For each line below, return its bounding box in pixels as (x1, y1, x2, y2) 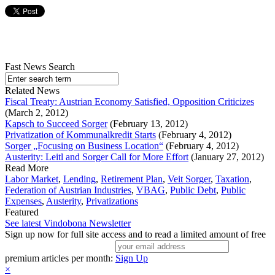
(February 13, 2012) (107, 118, 188, 130)
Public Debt (170, 185, 216, 196)
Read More (5, 163, 48, 174)
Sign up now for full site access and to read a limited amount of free (5, 229, 266, 240)
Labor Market (5, 174, 58, 185)
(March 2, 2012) (5, 107, 68, 118)
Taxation (215, 174, 249, 185)
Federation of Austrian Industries (5, 185, 131, 196)
